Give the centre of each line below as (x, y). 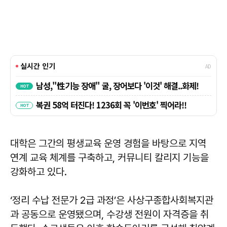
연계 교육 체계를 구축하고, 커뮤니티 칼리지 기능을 (109, 158)
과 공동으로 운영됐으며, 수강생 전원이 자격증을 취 (109, 215)
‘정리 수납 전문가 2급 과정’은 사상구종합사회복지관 (112, 200)
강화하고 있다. (39, 172)
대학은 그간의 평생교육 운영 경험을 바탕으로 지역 (108, 144)
